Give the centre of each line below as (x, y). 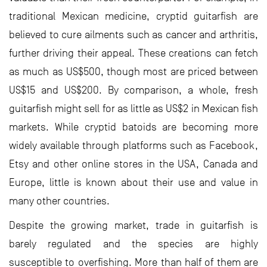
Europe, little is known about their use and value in (133, 182)
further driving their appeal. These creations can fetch (133, 53)
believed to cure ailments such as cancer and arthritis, (133, 34)
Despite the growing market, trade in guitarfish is (133, 225)
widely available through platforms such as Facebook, (133, 145)
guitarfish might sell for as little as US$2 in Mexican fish (133, 108)
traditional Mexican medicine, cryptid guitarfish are (133, 16)
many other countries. (59, 201)
